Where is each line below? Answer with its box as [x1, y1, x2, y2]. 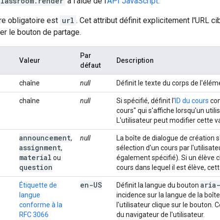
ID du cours [175, 97, 209, 105]
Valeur [19, 56, 40, 64]
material [19, 153, 52, 162]
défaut [80, 61, 101, 69]
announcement [19, 133, 71, 142]
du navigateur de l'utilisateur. [116, 211, 205, 219]
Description [116, 56, 154, 64]
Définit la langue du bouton [116, 181, 200, 189]
